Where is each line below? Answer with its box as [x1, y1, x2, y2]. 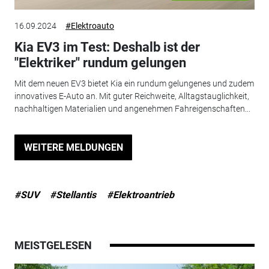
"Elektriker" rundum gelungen [14, 55, 186, 71]
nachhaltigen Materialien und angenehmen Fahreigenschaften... [14, 103, 250, 113]
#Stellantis [49, 189, 96, 201]
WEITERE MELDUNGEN [23, 141, 123, 153]
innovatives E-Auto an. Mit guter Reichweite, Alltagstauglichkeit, [14, 91, 249, 101]
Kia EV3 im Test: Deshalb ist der [14, 40, 200, 55]
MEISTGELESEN [14, 239, 92, 252]
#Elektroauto [65, 21, 114, 31]
